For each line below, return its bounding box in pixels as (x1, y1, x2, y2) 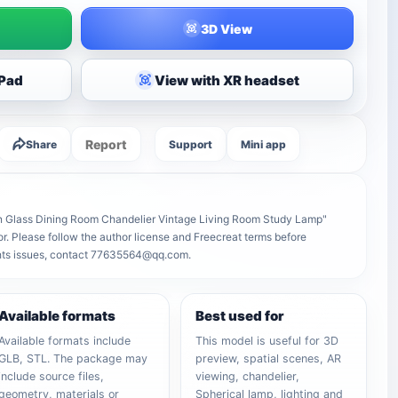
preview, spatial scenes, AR (195, 352, 342, 365)
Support (169, 137, 213, 151)
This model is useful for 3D (195, 334, 339, 347)
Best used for (195, 307, 285, 324)
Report (85, 136, 128, 152)
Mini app (241, 137, 287, 151)
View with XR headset (155, 71, 300, 89)
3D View (200, 20, 252, 36)
